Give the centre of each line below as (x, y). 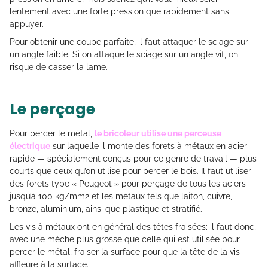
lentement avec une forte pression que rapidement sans (119, 12)
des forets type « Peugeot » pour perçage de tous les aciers (128, 184)
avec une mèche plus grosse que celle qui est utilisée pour (125, 240)
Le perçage (52, 109)
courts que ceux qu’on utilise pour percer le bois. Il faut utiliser (130, 171)
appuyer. (28, 24)
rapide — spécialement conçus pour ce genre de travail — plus (133, 159)
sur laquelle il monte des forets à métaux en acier (149, 146)
